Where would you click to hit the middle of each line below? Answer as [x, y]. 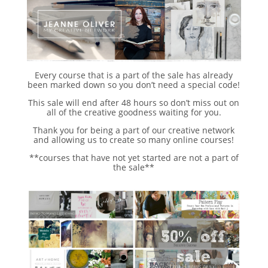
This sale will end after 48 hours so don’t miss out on [134, 102]
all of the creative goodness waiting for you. [134, 112]
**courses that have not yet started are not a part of [134, 157]
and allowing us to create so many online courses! [134, 139]
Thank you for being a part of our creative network [134, 130]
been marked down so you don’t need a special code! [134, 84]
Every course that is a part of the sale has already [134, 75]
